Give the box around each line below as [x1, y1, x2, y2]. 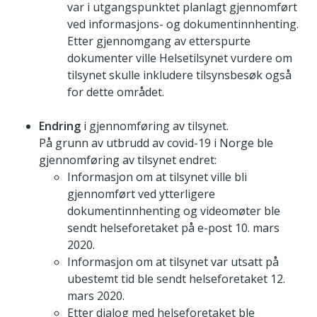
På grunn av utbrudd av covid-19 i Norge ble [39, 135, 273, 151]
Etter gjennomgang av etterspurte [67, 33, 250, 50]
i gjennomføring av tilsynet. [81, 118, 229, 134]
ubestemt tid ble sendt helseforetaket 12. [67, 271, 285, 287]
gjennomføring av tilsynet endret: [39, 152, 217, 168]
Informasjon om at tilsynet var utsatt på [67, 254, 279, 270]
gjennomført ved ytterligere [67, 186, 215, 202]
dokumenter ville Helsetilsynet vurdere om [67, 50, 292, 67]
